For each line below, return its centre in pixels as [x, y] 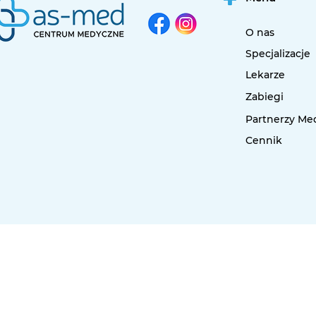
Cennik [264, 140]
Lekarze [265, 75]
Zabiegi [265, 97]
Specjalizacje [278, 54]
